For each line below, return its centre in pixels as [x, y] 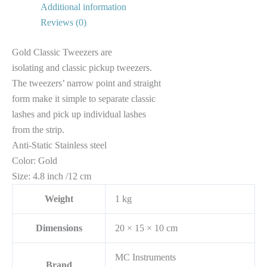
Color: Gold [35, 161]
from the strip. [38, 130]
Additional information [83, 7]
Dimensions [59, 228]
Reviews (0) [63, 23]
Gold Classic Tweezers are [62, 52]
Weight [59, 199]
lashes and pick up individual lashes [79, 114]
